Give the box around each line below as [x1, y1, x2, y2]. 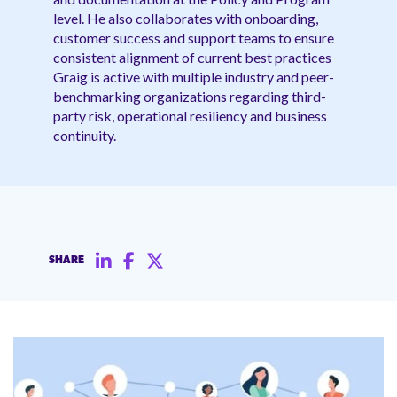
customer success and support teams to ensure [53, 28, 334, 46]
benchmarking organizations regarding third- [53, 87, 326, 105]
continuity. [53, 126, 116, 144]
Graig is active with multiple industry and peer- [53, 67, 334, 85]
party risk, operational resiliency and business [53, 106, 327, 124]
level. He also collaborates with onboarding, [53, 9, 318, 27]
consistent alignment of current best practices [53, 48, 331, 66]
